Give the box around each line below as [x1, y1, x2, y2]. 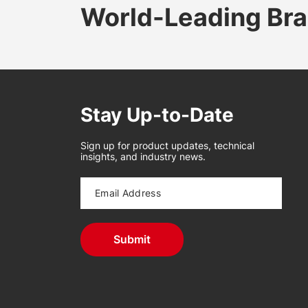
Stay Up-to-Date [80, 103, 234, 126]
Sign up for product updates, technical [80, 140, 254, 151]
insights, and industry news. [80, 151, 206, 162]
